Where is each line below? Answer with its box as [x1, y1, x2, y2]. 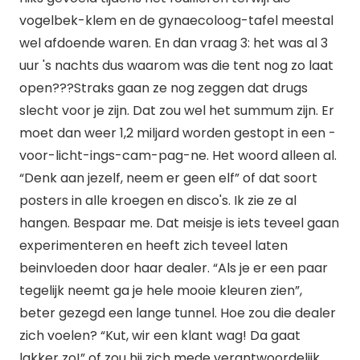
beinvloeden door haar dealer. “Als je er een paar [19, 259, 328, 277]
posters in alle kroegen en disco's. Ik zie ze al [19, 191, 297, 210]
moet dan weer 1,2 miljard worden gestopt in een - [19, 124, 336, 142]
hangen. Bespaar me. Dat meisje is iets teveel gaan [19, 214, 339, 232]
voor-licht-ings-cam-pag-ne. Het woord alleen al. [19, 146, 337, 165]
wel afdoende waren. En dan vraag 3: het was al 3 [19, 34, 328, 52]
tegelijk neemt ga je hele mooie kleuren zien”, [19, 281, 302, 300]
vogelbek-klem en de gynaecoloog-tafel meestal [19, 11, 333, 30]
